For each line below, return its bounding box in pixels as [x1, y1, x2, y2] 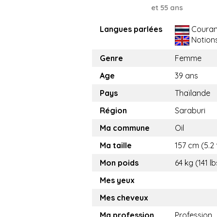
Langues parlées [100, 24, 162, 34]
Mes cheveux [100, 193, 148, 203]
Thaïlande [175, 88, 210, 98]
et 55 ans [151, 3, 184, 13]
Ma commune [100, 123, 150, 133]
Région [100, 106, 127, 116]
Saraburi [175, 106, 205, 116]
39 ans [175, 71, 198, 81]
